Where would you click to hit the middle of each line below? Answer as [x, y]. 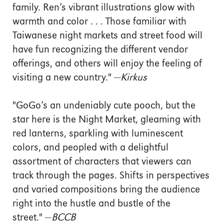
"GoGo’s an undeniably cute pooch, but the [104, 106]
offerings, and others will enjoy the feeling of [107, 64]
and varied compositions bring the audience [106, 190]
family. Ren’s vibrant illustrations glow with [104, 8]
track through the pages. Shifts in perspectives [111, 176]
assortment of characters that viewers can [102, 162]
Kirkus [134, 78]
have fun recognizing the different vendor [100, 50]
